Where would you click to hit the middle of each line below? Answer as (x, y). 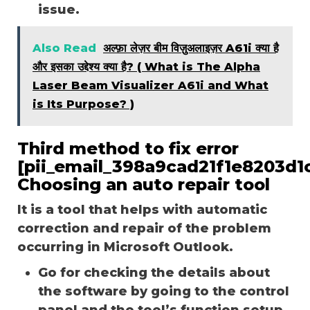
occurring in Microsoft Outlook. (125, 247)
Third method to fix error (128, 148)
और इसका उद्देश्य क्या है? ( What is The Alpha (146, 66)
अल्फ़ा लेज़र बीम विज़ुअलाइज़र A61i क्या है (191, 48)
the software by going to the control (164, 291)
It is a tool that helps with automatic (142, 209)
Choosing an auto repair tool (144, 184)
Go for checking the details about (154, 272)
